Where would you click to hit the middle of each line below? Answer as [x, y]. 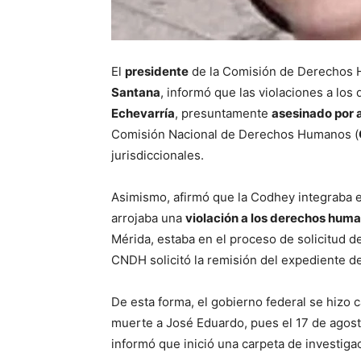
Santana [136, 92]
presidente [157, 71]
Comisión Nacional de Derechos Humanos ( [235, 134]
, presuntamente [223, 113]
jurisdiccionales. [158, 155]
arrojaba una [148, 218]
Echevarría [143, 113]
